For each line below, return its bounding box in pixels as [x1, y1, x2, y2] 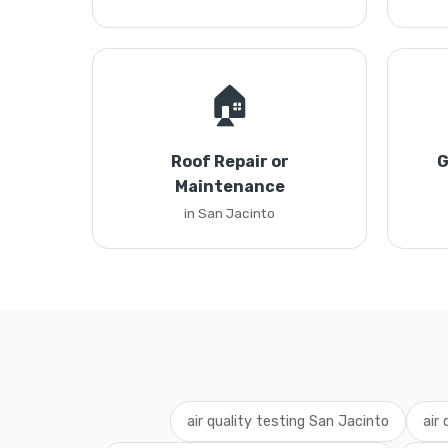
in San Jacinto [184, 205, 275, 221]
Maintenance [174, 177, 285, 196]
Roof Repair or [170, 152, 289, 171]
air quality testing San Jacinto [186, 413, 389, 430]
